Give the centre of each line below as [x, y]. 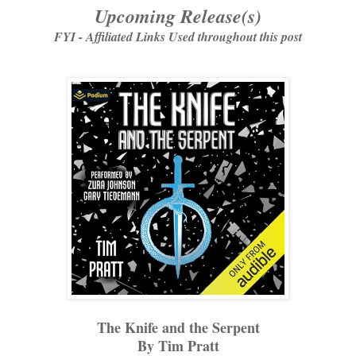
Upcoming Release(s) [178, 16]
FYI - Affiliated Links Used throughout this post [178, 37]
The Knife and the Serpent [178, 328]
